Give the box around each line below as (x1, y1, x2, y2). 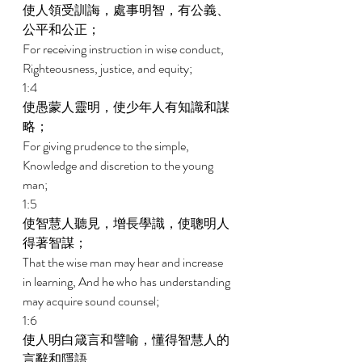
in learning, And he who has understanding (23, 272, 233, 291)
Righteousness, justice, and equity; (23, 59, 195, 78)
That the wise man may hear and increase (23, 253, 225, 271)
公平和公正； (23, 20, 103, 39)
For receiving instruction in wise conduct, (23, 40, 226, 58)
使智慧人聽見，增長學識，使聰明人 (23, 214, 229, 233)
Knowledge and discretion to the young (23, 156, 216, 175)
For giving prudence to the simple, (23, 137, 192, 155)
